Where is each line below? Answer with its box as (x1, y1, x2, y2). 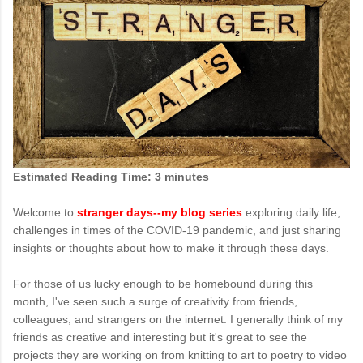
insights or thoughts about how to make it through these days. (13, 241, 335, 254)
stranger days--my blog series (77, 205, 242, 219)
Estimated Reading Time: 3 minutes (13, 169, 209, 183)
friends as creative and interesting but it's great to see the (13, 330, 307, 344)
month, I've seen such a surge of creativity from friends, (13, 294, 297, 308)
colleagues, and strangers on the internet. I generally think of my (13, 312, 343, 326)
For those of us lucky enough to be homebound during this (13, 276, 313, 290)
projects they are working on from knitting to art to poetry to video (13, 348, 347, 361)
